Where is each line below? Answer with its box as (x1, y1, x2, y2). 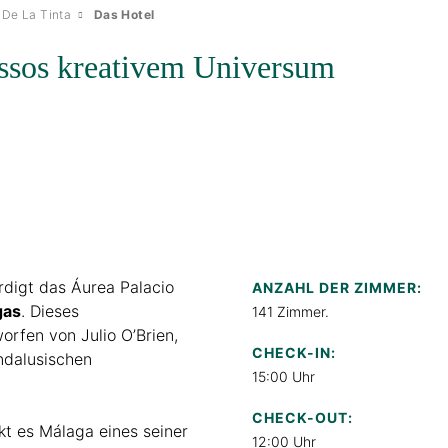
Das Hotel (93, 6, 155, 22)
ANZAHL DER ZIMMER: (252, 278, 422, 296)
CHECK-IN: (252, 343, 336, 361)
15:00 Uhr (252, 367, 315, 385)
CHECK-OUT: (252, 408, 353, 426)
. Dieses (21, 300, 79, 321)
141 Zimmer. (252, 302, 333, 320)
